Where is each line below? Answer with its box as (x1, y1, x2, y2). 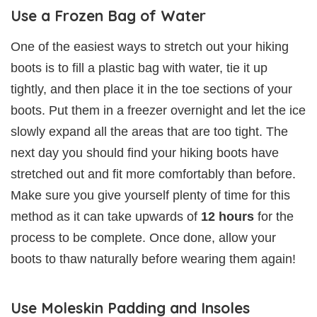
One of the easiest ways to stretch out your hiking (11, 40, 289, 54)
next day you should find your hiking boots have (11, 146, 279, 161)
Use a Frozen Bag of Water (11, 6, 206, 25)
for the (258, 209, 294, 224)
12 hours (197, 209, 258, 224)
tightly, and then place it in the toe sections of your (11, 82, 292, 97)
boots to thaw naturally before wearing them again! (11, 252, 296, 267)
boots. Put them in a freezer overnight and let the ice (11, 103, 306, 118)
